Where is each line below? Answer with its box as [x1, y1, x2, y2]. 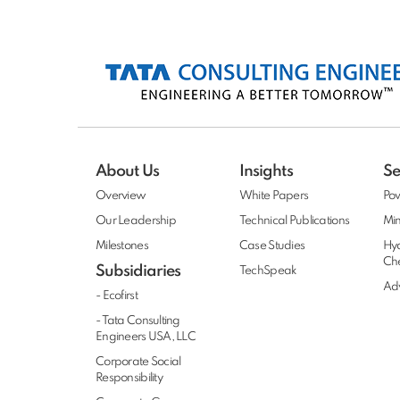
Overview [96, 189, 146, 202]
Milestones [96, 239, 148, 252]
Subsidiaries [96, 262, 181, 279]
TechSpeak [238, 264, 297, 277]
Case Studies [238, 239, 305, 252]
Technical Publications [238, 214, 350, 227]
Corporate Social [96, 355, 181, 368]
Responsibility [96, 371, 162, 384]
